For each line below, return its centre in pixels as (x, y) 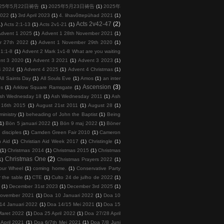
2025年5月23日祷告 (71, 6)
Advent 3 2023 (95, 60)
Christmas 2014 (26, 150)
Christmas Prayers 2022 (85, 159)
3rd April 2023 (34, 15)
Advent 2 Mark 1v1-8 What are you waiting (71, 51)
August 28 (100, 105)
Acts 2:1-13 (17, 24)
